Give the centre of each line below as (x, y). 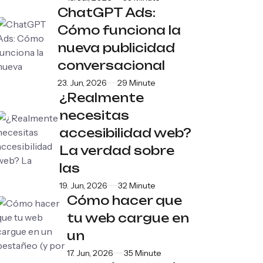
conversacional (111, 65)
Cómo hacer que (124, 200)
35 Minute (143, 253)
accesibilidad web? (126, 133)
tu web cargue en (128, 218)
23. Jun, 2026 (82, 82)
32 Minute (137, 185)
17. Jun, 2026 (90, 253)
